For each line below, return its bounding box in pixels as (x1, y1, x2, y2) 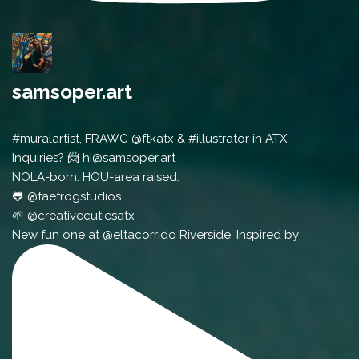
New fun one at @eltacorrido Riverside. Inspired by (12, 228, 299, 243)
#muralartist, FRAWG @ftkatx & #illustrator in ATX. (12, 131, 289, 147)
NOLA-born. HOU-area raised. (12, 170, 179, 185)
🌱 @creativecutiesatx (12, 208, 135, 224)
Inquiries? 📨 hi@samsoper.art (12, 151, 175, 166)
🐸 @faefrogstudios (12, 189, 121, 204)
